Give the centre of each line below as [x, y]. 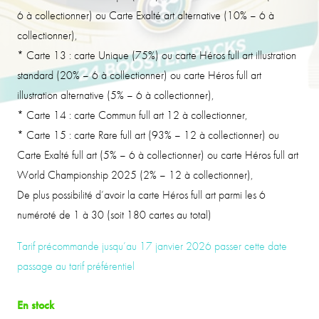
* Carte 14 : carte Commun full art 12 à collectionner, [132, 115]
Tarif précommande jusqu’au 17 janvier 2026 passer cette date [152, 246]
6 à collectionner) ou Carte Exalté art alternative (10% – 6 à [146, 15]
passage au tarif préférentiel [76, 266]
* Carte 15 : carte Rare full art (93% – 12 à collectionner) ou [148, 135]
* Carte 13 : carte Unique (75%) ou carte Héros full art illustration [157, 55]
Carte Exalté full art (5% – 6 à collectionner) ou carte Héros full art [158, 155]
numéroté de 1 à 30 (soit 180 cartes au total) [114, 214]
